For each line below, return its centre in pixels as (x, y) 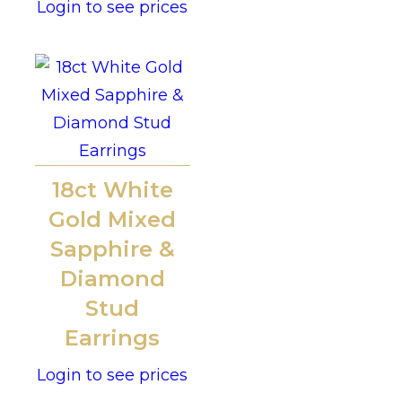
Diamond (112, 279)
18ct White (112, 190)
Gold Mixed (113, 220)
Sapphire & (112, 249)
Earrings (113, 338)
